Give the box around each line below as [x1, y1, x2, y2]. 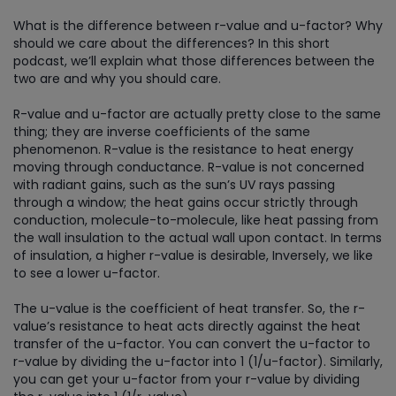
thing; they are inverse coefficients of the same [13, 123, 310, 141]
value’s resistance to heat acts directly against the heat [13, 317, 361, 335]
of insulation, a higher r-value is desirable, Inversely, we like [13, 247, 373, 264]
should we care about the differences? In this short [13, 34, 330, 52]
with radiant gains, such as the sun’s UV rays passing [13, 176, 335, 194]
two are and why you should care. [13, 70, 221, 88]
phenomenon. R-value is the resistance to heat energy [13, 141, 354, 158]
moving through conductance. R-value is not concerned [13, 158, 364, 176]
